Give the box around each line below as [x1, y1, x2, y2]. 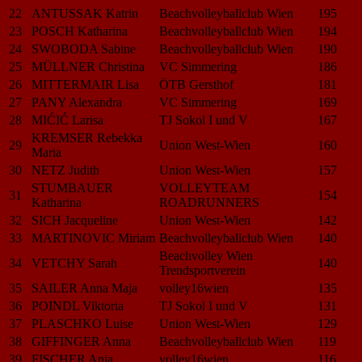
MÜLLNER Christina [32, 59, 145, 74]
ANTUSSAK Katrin [32, 6, 138, 20]
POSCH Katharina [32, 23, 128, 38]
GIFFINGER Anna [32, 334, 131, 348]
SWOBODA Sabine [32, 41, 136, 56]
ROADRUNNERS [159, 195, 259, 209]
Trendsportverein [159, 263, 246, 277]
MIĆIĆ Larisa [32, 112, 103, 127]
